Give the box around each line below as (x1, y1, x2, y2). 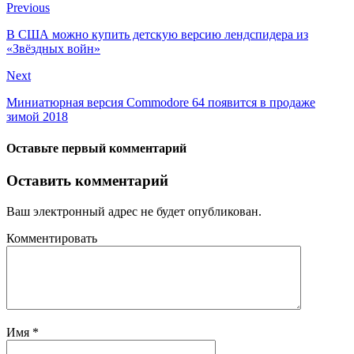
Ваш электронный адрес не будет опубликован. (6, 204, 262, 218)
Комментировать (6, 231, 97, 245)
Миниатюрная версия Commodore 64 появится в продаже (6, 96, 315, 110)
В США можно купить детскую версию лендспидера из (6, 28, 308, 42)
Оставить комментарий (6, 171, 168, 189)
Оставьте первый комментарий (6, 141, 186, 155)
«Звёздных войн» (6, 42, 100, 56)
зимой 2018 (6, 110, 68, 124)
